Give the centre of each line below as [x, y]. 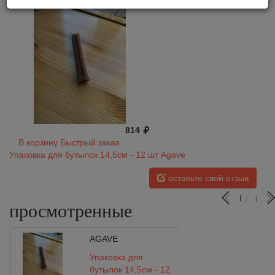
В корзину [38, 142]
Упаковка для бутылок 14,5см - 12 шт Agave [97, 155]
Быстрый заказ [90, 142]
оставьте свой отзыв [208, 178]
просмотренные [71, 211]
